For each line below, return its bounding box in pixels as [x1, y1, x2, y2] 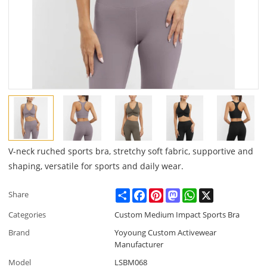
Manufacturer [114, 239, 164, 250]
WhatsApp [197, 188, 234, 199]
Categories [8, 209, 46, 221]
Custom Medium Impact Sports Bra [114, 209, 240, 221]
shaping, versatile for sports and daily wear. [8, 160, 184, 172]
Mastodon [180, 188, 218, 199]
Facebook [147, 188, 182, 199]
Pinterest [163, 188, 196, 199]
